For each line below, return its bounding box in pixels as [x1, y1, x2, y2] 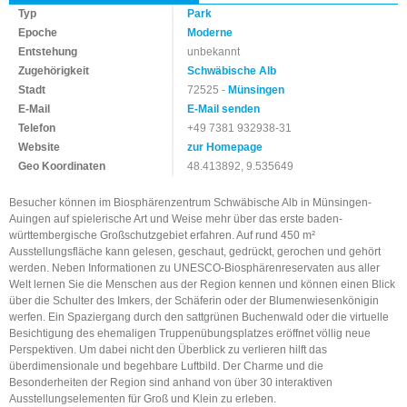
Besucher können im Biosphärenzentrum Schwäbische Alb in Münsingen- [9, 195, 372, 209]
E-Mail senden [187, 102, 261, 115]
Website [18, 140, 60, 154]
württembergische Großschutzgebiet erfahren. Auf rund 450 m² [9, 228, 315, 242]
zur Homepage [187, 140, 263, 154]
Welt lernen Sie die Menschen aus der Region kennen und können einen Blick [9, 277, 395, 291]
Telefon [18, 121, 55, 134]
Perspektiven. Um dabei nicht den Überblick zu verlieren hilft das [9, 342, 327, 356]
